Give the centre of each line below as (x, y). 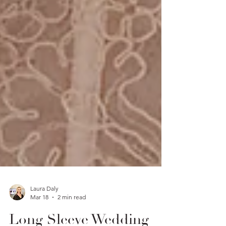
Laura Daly (44, 211)
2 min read (72, 219)
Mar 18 (39, 219)
